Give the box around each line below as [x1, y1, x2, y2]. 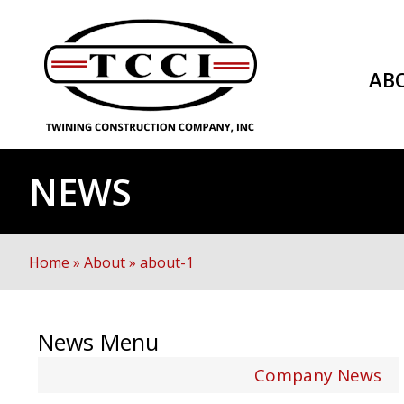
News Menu [38, 326, 159, 357]
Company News [254, 363, 382, 387]
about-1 [140, 252, 194, 272]
